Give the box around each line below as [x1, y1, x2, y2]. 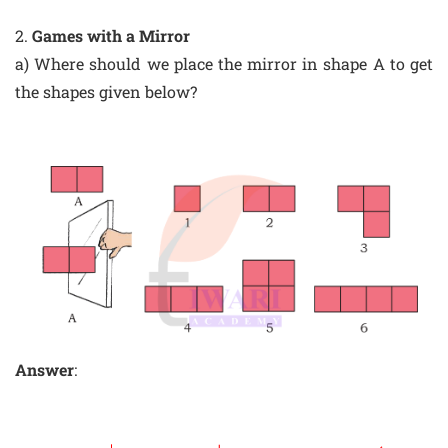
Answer [15, 359, 74, 381]
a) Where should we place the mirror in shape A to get [15, 52, 433, 74]
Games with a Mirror [32, 24, 190, 46]
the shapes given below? [15, 80, 197, 102]
